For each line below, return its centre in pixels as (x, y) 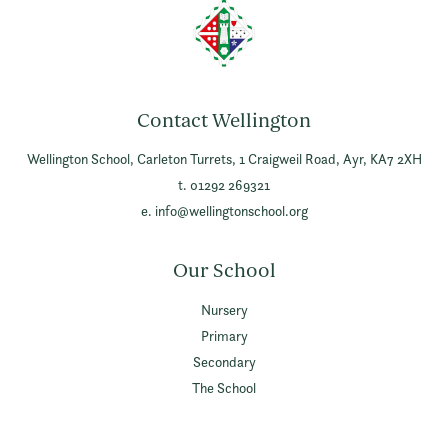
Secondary (224, 361)
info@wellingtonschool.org (231, 210)
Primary (224, 335)
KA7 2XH (394, 158)
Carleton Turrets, (184, 158)
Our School (224, 270)
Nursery (224, 309)
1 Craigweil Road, (287, 158)
